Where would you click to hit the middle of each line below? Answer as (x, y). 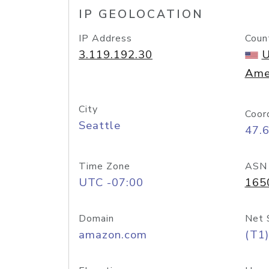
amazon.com (113, 235)
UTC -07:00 (111, 183)
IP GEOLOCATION (141, 14)
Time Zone (104, 166)
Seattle (100, 125)
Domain (96, 219)
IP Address (105, 38)
